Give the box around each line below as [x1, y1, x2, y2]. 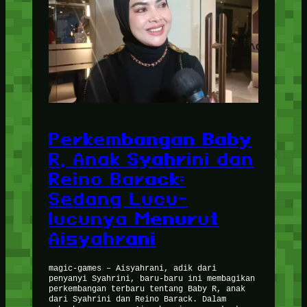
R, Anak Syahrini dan [48, 149, 254, 169]
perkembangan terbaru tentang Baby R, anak [48, 282, 245, 293]
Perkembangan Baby [48, 130, 252, 149]
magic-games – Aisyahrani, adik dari [48, 262, 217, 273]
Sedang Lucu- [48, 189, 188, 209]
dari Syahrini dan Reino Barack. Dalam [48, 293, 226, 304]
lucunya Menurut [48, 209, 219, 229]
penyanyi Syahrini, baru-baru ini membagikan [48, 272, 255, 283]
